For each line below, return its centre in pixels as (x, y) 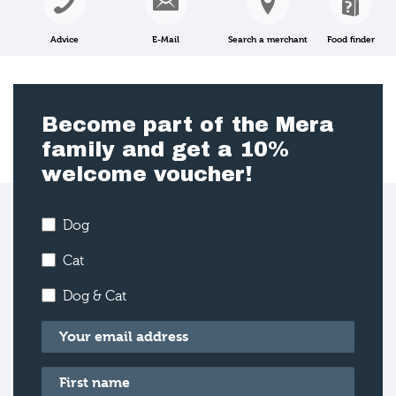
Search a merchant (267, 38)
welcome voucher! (147, 174)
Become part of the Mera (188, 125)
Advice (64, 38)
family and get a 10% (165, 149)
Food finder (350, 38)
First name (77, 377)
